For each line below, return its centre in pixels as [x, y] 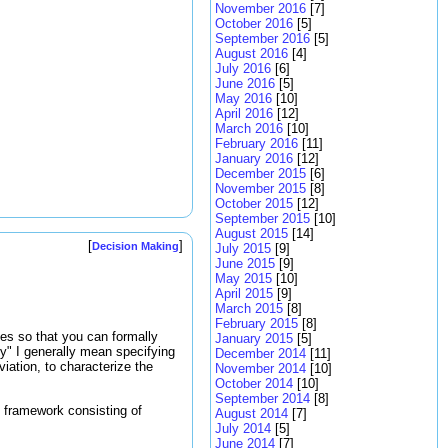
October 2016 [254, 23]
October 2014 [254, 383]
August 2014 [251, 413]
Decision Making [135, 245]
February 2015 [256, 323]
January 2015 [254, 338]
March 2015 [249, 308]
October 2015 [254, 203]
